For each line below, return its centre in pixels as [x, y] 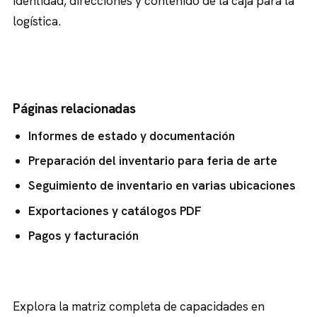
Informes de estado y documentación [131, 136]
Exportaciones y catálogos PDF [115, 211]
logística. [37, 21]
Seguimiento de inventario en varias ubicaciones [162, 186]
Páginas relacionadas [74, 108]
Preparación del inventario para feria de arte [152, 161]
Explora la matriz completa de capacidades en [139, 306]
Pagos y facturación [83, 235]
